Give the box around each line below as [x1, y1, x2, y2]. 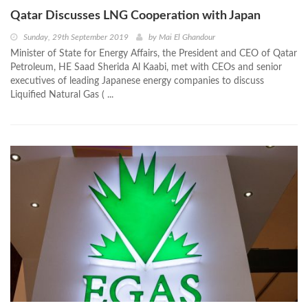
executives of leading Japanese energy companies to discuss [10, 76, 264, 87]
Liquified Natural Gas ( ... [10, 90, 113, 100]
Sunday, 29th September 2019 [23, 33, 129, 42]
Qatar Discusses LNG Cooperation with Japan [10, 10, 261, 23]
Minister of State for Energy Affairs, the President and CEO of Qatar [10, 49, 297, 59]
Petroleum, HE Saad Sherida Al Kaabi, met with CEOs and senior [10, 63, 282, 73]
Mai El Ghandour [159, 33, 215, 42]
